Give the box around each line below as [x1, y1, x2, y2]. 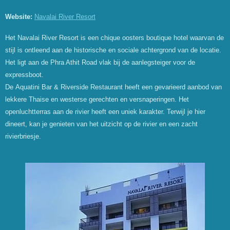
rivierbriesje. [5, 132, 41, 140]
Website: [5, 13, 32, 21]
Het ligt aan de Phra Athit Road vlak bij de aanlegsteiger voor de [5, 58, 195, 66]
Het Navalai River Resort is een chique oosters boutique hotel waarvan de [5, 33, 224, 42]
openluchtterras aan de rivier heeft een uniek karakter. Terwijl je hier [5, 107, 205, 116]
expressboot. [5, 70, 44, 79]
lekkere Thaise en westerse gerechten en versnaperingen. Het [5, 95, 189, 103]
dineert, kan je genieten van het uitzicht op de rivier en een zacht [5, 120, 198, 128]
